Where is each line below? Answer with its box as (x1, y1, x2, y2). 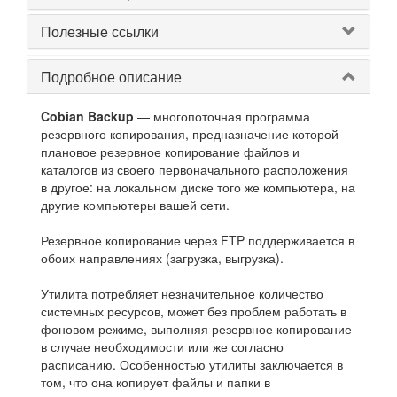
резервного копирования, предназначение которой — (41, 125, 354, 143)
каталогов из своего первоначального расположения (41, 160, 348, 178)
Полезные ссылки (41, 21, 159, 42)
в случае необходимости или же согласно (41, 338, 284, 355)
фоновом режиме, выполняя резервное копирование (41, 320, 352, 338)
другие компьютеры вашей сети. (41, 196, 230, 214)
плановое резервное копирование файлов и (41, 143, 300, 160)
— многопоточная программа (134, 107, 310, 125)
